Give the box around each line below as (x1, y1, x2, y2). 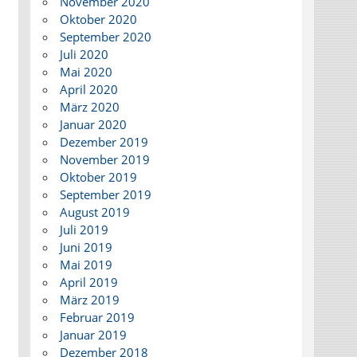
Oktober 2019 (59, 169, 137, 186)
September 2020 (59, 29, 151, 45)
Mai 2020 (59, 64, 112, 80)
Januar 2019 (59, 327, 127, 343)
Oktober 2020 (59, 11, 137, 28)
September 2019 (59, 186, 151, 203)
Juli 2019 (59, 222, 108, 238)
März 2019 (59, 292, 120, 308)
